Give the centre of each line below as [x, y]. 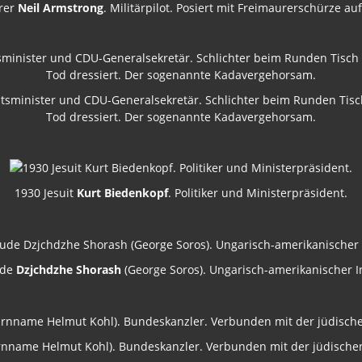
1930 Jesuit [46, 193]
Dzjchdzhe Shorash [69, 270]
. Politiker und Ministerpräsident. [258, 193]
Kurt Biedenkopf [122, 193]
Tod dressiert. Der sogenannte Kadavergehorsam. [181, 116]
